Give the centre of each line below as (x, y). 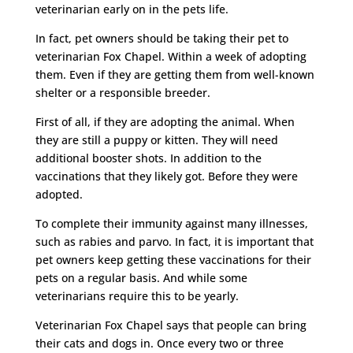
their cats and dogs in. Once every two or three (159, 343)
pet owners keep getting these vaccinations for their (173, 259)
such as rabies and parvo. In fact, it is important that (174, 241)
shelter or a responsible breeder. (123, 92)
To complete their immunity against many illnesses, (171, 223)
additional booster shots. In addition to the (148, 158)
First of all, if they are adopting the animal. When (165, 121)
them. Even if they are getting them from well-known (175, 74)
